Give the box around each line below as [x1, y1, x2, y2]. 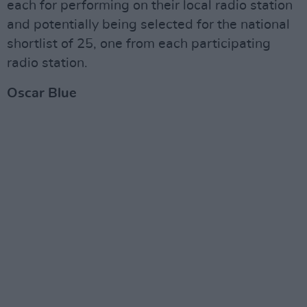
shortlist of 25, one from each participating [7, 36, 271, 51]
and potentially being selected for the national [7, 17, 290, 32]
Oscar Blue [7, 86, 77, 100]
